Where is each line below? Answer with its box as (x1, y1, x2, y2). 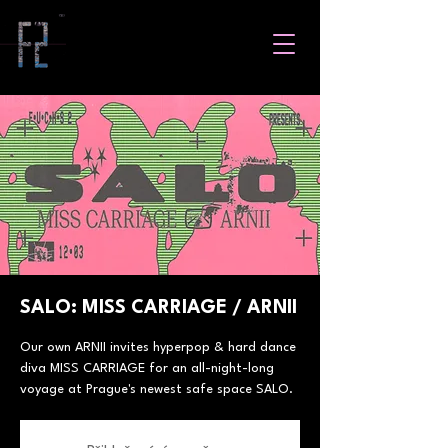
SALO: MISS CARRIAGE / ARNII (20, 299, 297, 317)
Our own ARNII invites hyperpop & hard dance (20, 341, 296, 354)
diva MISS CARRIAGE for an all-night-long (20, 362, 274, 375)
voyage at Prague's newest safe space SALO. (20, 383, 293, 396)
